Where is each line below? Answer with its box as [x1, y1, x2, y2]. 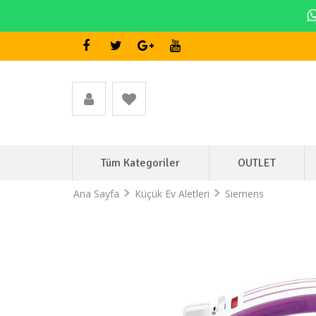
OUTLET [237, 156, 276, 170]
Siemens [224, 187, 264, 200]
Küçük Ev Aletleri [134, 187, 209, 200]
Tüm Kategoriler [101, 156, 181, 170]
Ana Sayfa [73, 187, 119, 200]
